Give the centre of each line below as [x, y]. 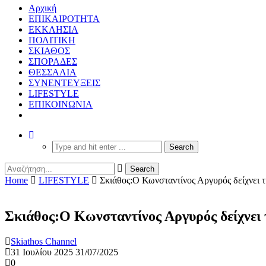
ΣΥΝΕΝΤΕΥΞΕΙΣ [64, 83]
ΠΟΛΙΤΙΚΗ [52, 40]
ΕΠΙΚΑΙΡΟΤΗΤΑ [64, 18]
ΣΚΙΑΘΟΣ [49, 50]
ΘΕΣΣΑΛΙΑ [53, 72]
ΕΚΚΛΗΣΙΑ [53, 29]
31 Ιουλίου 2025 [42, 252]
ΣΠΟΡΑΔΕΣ [53, 61]
